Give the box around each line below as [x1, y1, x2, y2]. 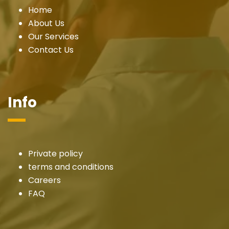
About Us [28, 17, 64, 29]
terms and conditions [28, 161, 113, 173]
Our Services [28, 30, 79, 42]
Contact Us [28, 43, 74, 56]
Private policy [28, 147, 83, 159]
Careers [28, 174, 61, 186]
